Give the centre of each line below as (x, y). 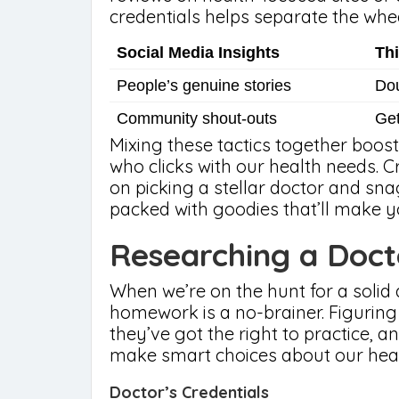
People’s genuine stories (204, 85)
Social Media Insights (198, 53)
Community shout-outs (197, 118)
